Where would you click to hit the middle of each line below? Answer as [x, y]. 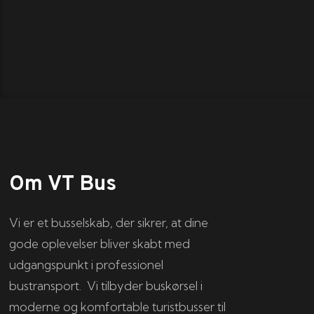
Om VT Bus [63, 185]
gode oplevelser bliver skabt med [100, 244]
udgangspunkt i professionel [87, 265]
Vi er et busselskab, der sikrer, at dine [109, 223]
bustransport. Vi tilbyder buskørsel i [106, 286]
